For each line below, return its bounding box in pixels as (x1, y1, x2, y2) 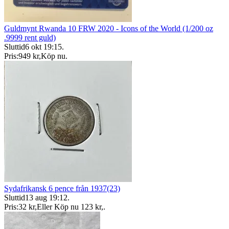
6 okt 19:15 (25, 42, 62, 51)
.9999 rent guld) (4, 33, 56, 42)
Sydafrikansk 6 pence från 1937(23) (4, 184, 120, 193)
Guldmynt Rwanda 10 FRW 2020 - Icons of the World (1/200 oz (4, 24, 213, 33)
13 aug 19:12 (25, 193, 67, 202)
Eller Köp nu (37, 202, 79, 211)
